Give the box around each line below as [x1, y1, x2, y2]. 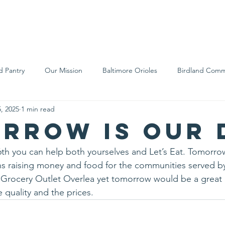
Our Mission [45, 65, 82, 75]
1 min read [21, 104, 55, 114]
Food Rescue [6, 105, 47, 115]
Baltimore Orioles [102, 65, 157, 75]
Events [144, 19, 189, 30]
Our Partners [124, 105, 165, 115]
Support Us [56, 19, 130, 30]
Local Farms [67, 105, 104, 115]
